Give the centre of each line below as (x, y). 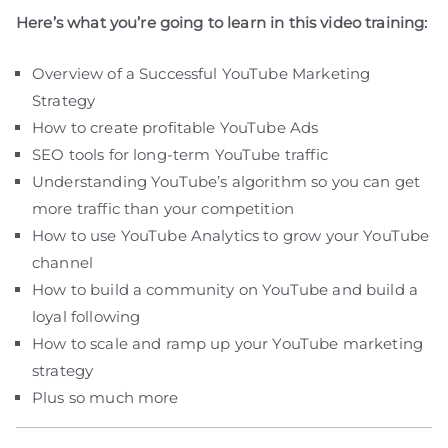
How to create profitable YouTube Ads (175, 128)
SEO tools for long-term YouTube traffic (180, 155)
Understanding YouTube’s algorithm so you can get (226, 182)
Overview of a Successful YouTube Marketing (201, 74)
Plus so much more (105, 398)
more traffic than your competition (163, 209)
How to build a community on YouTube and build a (225, 290)
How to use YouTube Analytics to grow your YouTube (231, 236)
